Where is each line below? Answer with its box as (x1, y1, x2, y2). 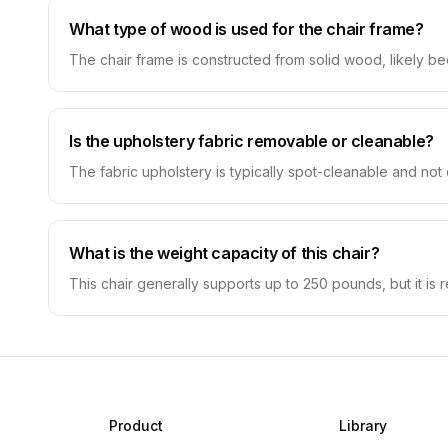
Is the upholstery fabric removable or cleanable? (69, 131, 434, 151)
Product (108, 417, 163, 434)
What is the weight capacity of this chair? (69, 243, 380, 263)
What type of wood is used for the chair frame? (69, 19, 424, 39)
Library (338, 417, 387, 434)
